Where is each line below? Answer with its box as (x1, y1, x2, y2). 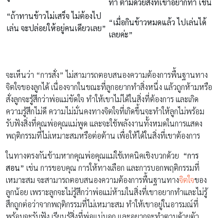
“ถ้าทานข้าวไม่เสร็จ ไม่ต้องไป (6, 10, 101, 21)
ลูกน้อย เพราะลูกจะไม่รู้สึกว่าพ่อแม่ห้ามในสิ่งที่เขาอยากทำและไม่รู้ (6, 186, 207, 197)
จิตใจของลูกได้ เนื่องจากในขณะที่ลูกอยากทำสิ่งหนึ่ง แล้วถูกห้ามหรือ (6, 81, 212, 92)
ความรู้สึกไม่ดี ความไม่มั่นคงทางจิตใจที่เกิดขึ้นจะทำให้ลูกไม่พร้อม (6, 106, 204, 116)
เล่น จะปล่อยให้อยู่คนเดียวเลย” (6, 22, 106, 33)
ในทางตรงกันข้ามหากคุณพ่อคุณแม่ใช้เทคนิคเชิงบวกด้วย (6, 150, 181, 161)
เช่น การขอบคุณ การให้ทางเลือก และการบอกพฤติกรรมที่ (24, 162, 200, 173)
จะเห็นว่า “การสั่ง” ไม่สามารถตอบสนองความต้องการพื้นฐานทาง (6, 69, 208, 80)
